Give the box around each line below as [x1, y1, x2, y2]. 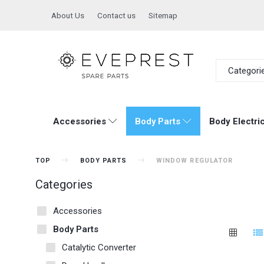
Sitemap [148, 11, 177, 20]
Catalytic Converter [62, 242, 136, 253]
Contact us [97, 11, 136, 20]
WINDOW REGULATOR [156, 157, 233, 165]
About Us [51, 11, 84, 20]
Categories [35, 177, 93, 192]
